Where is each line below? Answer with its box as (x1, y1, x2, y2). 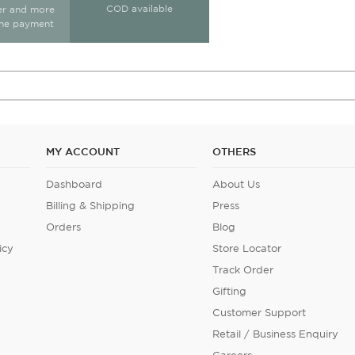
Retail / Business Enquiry (212, 328, 339, 341)
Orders (46, 221, 82, 234)
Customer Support (212, 307, 307, 319)
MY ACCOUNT (46, 146, 120, 158)
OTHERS (212, 146, 257, 158)
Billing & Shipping (46, 200, 136, 212)
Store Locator (212, 242, 282, 255)
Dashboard (46, 178, 103, 191)
